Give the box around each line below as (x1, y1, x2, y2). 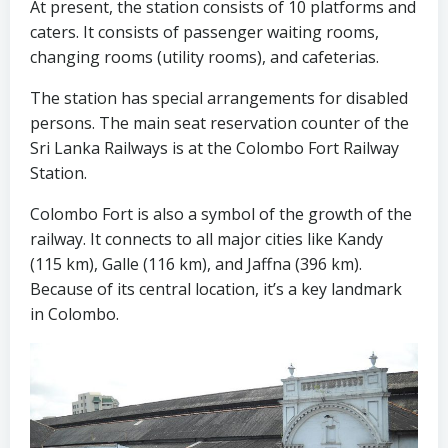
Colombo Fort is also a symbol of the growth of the (30, 203, 412, 225)
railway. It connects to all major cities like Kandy (30, 228, 383, 250)
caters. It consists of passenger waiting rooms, (30, 21, 379, 43)
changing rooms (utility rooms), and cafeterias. (30, 46, 379, 68)
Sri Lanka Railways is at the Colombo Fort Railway (30, 137, 399, 159)
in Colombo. (30, 303, 119, 325)
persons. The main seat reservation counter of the (30, 112, 409, 134)
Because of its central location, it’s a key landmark (30, 278, 402, 300)
